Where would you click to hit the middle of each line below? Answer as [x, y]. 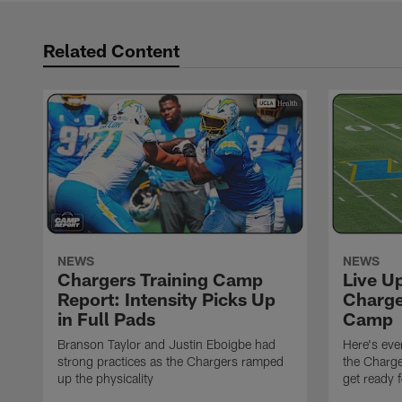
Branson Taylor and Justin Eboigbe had [166, 345]
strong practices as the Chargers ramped [170, 362]
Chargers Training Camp [160, 280]
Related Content [111, 50]
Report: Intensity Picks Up [166, 299]
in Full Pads [106, 319]
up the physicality [105, 379]
